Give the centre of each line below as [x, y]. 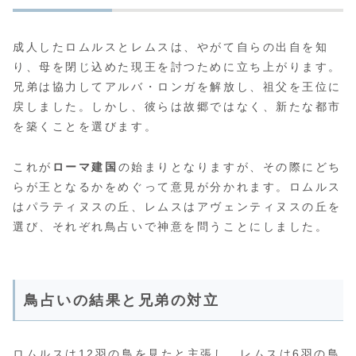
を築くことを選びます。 [85, 127]
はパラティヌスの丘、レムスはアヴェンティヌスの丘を [177, 206]
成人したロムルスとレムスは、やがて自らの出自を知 [171, 47]
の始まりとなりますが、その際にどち [230, 166]
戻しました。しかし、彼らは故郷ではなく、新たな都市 [177, 107]
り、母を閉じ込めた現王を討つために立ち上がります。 [177, 67]
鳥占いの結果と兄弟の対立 [122, 300]
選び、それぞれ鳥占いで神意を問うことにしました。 [171, 226]
